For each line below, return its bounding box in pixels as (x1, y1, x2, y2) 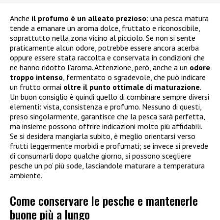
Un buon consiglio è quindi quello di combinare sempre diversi (10, 92, 209, 102)
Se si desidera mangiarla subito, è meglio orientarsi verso (10, 131, 195, 141)
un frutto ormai (10, 82, 63, 92)
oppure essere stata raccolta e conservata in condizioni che (10, 53, 205, 63)
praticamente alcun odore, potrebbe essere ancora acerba (10, 43, 199, 53)
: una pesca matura (146, 13, 209, 24)
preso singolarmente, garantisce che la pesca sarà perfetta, (10, 111, 205, 122)
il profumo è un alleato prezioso (31, 13, 146, 24)
